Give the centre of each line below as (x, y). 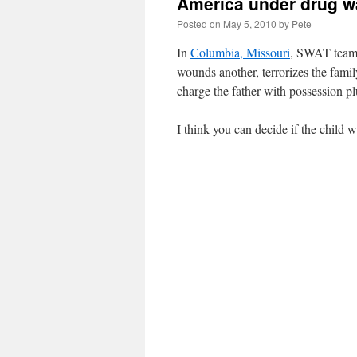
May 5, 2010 (250, 24)
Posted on (199, 24)
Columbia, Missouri (240, 52)
